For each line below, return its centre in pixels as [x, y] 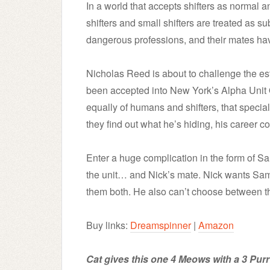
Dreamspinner [161, 225]
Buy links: [108, 225]
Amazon [216, 225]
